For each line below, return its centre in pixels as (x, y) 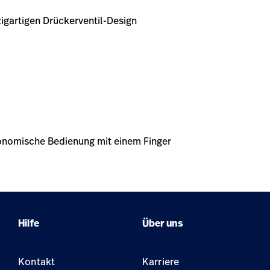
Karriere (161, 262)
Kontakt (36, 262)
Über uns (163, 223)
